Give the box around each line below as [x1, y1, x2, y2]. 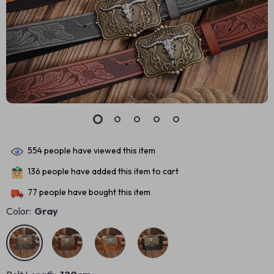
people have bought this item [37, 187, 150, 198]
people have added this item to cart [40, 166, 179, 177]
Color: [6, 205, 31, 217]
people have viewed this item [42, 145, 155, 157]
